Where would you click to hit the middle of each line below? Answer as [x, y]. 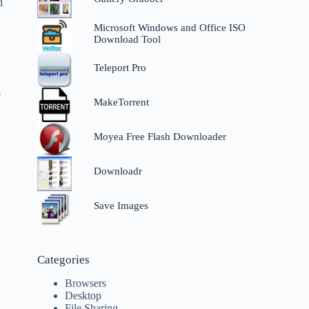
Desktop [83, 296]
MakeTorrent [121, 102]
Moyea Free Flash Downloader [160, 137]
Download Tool [127, 39]
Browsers [86, 283]
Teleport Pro [120, 68]
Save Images [121, 206]
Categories [64, 260]
